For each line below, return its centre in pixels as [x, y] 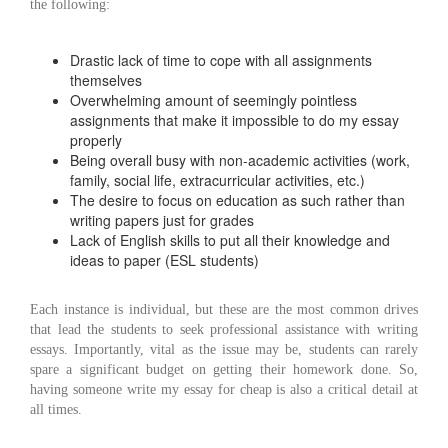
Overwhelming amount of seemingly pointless [213, 100]
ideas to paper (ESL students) [164, 260]
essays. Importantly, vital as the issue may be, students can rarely [224, 349]
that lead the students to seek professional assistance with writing [224, 329]
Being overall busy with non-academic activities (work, [240, 160]
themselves [106, 80]
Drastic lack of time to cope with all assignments [221, 60]
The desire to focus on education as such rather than [237, 200]
